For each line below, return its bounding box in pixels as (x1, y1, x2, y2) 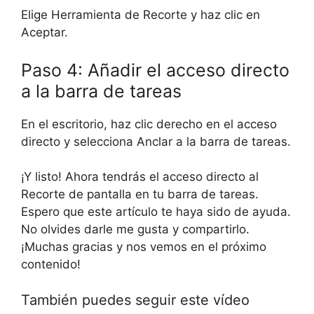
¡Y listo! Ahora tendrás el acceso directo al (21, 170, 259, 184)
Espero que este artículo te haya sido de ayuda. (21, 205, 291, 219)
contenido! (21, 257, 81, 272)
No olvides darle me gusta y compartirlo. (21, 222, 250, 237)
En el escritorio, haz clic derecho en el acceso (21, 116, 277, 131)
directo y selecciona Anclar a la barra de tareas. (21, 134, 291, 149)
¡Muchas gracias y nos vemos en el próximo (21, 240, 266, 254)
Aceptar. (21, 25, 68, 40)
